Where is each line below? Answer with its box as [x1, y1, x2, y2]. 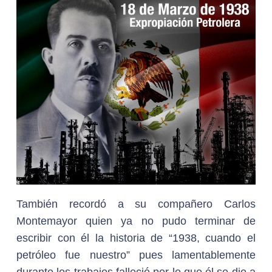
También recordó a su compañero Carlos [16, 197, 256, 210]
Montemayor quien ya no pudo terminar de [16, 214, 256, 227]
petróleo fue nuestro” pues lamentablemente [16, 248, 256, 261]
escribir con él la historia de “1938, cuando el [16, 231, 256, 244]
